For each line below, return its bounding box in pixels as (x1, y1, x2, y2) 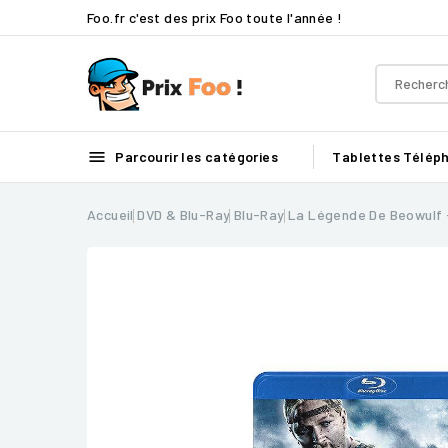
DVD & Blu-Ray (137, 206, 231, 223)
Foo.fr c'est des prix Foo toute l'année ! (87, 8, 343, 26)
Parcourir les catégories (112, 148, 278, 165)
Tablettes (332, 148, 401, 165)
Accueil (87, 206, 134, 223)
